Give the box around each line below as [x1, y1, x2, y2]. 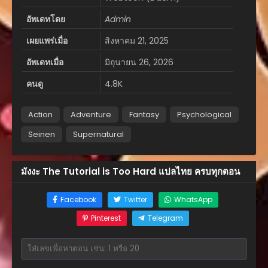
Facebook [60, 194, 96, 205]
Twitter [124, 194, 147, 205]
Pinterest [90, 212, 121, 223]
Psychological [177, 108, 232, 120]
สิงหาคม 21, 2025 [104, 34, 169, 47]
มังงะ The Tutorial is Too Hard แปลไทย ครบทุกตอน [21, 165, 240, 178]
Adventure [71, 108, 111, 120]
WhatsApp [174, 194, 212, 205]
